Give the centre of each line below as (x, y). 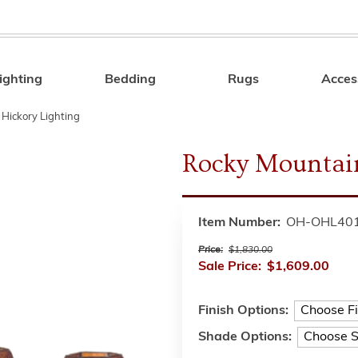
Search (267, 82)
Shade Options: (245, 337)
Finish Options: (243, 311)
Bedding (131, 80)
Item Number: (239, 223)
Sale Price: (230, 267)
